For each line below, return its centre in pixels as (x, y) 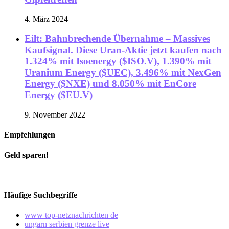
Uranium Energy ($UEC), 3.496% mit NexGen (123, 73)
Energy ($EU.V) (59, 95)
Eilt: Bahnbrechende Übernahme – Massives (117, 39)
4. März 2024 (46, 19)
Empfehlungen (30, 135)
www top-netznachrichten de (71, 215)
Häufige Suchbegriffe (41, 195)
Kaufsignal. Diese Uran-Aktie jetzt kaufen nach (123, 50)
